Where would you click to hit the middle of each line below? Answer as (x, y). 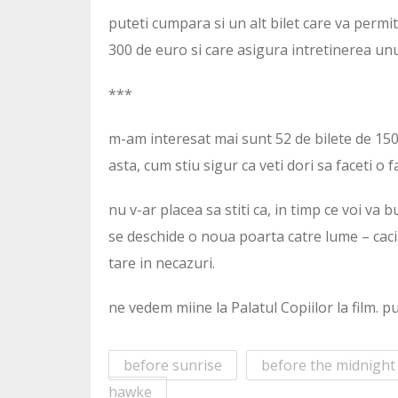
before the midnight (328, 366)
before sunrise (173, 366)
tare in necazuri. (162, 263)
